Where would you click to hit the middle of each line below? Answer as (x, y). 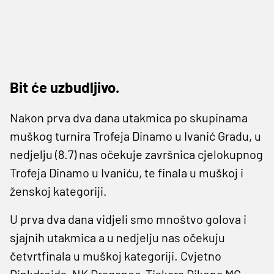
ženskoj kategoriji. (58, 191)
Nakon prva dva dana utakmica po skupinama (129, 117)
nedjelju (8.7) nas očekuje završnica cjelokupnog (136, 154)
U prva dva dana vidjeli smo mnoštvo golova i (128, 219)
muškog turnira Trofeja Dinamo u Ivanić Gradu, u (135, 135)
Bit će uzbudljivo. (65, 87)
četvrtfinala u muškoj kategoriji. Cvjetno (116, 255)
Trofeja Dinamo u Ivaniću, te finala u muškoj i (127, 172)
